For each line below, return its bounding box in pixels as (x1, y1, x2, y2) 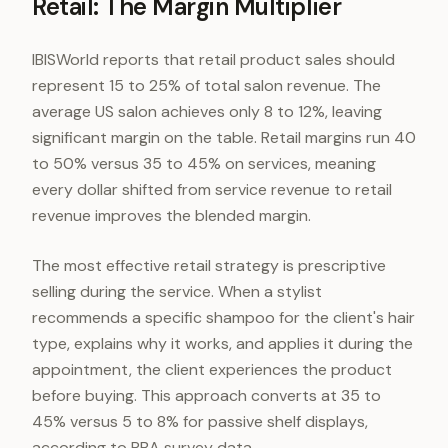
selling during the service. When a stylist (32, 281, 322, 302)
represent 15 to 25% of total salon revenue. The (32, 75, 381, 96)
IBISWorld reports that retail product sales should (32, 49, 395, 70)
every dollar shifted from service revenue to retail (32, 179, 392, 200)
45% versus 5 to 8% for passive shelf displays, (32, 411, 368, 432)
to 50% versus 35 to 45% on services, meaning (32, 153, 376, 174)
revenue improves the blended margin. (32, 205, 311, 226)
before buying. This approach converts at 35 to (32, 385, 381, 406)
